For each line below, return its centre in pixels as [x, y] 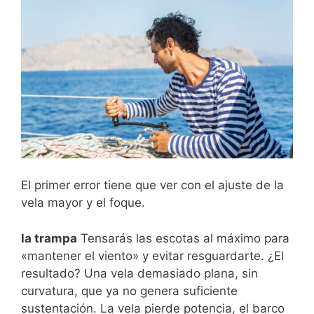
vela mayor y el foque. [83, 203]
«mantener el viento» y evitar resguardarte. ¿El [152, 255]
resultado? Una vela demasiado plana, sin [139, 273]
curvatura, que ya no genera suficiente [129, 291]
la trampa [49, 238]
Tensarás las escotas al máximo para [183, 238]
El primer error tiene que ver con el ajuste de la [152, 185]
